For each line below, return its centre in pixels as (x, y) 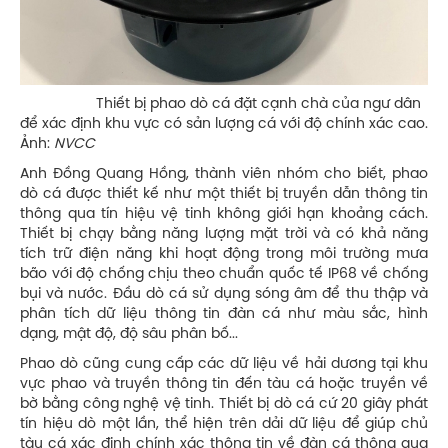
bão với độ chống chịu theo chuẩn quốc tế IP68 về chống (224, 274)
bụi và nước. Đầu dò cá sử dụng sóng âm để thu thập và (224, 294)
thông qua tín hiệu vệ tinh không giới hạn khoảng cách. (224, 214)
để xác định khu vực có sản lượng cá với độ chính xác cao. (224, 124)
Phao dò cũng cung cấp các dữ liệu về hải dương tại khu (224, 364)
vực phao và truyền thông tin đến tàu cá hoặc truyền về (224, 384)
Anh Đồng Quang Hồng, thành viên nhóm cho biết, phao (224, 174)
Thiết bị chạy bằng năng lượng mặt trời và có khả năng (224, 234)
